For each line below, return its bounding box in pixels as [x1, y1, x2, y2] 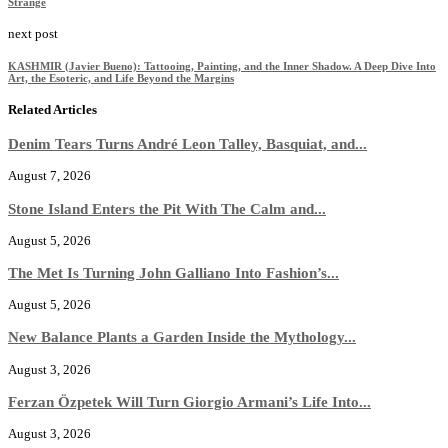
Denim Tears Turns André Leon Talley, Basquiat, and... [8, 135, 367, 153]
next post [8, 25, 58, 41]
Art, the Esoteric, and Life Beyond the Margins [8, 71, 234, 84]
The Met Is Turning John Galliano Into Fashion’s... [8, 263, 339, 281]
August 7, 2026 [8, 168, 91, 184]
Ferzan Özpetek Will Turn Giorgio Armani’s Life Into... [8, 392, 371, 410]
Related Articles [8, 101, 97, 117]
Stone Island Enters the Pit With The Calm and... [8, 199, 326, 217]
